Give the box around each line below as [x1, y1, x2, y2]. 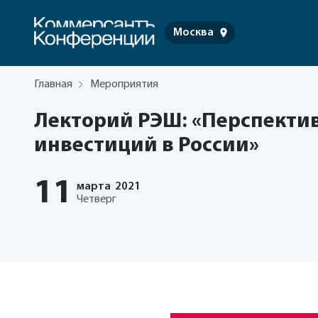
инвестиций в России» [34, 135, 259, 157]
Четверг [77, 194, 116, 205]
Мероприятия [90, 79, 158, 90]
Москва [173, 27, 214, 39]
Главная [34, 79, 72, 90]
